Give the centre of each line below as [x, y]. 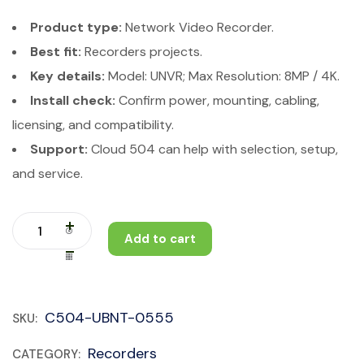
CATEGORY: [48, 354]
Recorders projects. [142, 52]
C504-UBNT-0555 [109, 318]
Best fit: [56, 52]
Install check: [73, 100]
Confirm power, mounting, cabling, [217, 100]
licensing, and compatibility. [93, 125]
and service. [48, 173]
